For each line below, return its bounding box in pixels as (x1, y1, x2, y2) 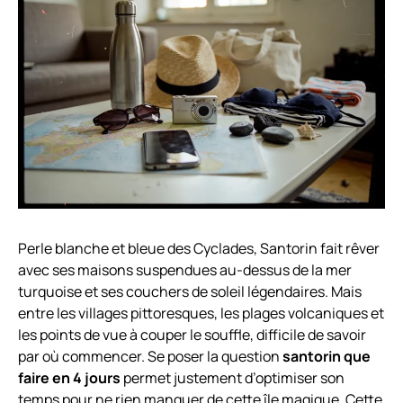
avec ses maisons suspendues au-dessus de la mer (18, 260, 352, 281)
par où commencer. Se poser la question (18, 346, 282, 367)
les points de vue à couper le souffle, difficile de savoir (18, 325, 366, 345)
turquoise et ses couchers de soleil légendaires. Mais (18, 282, 362, 302)
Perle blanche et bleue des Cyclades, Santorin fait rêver (18, 238, 380, 259)
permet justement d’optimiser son (121, 368, 345, 389)
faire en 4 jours (18, 368, 121, 389)
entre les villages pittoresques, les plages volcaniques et (18, 303, 384, 324)
